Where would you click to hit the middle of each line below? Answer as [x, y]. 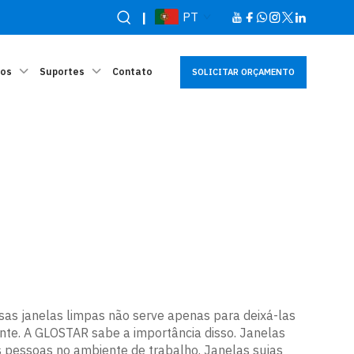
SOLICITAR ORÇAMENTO [243, 72]
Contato [132, 72]
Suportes [62, 72]
